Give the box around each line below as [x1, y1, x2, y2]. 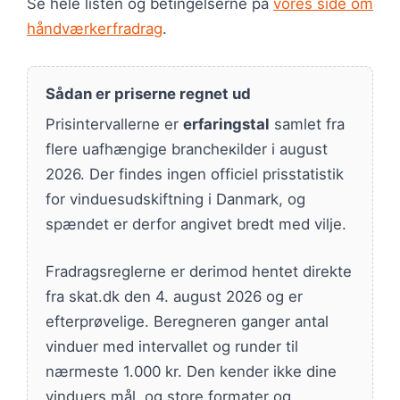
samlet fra [270, 114, 345, 133]
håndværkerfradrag [27, 19, 162, 37]
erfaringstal [183, 114, 270, 133]
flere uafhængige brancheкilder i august [46, 139, 328, 158]
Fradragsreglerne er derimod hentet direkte [46, 262, 352, 280]
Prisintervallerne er [46, 114, 183, 133]
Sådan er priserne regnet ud [46, 84, 251, 103]
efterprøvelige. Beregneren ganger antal [46, 312, 329, 330]
